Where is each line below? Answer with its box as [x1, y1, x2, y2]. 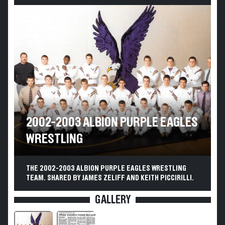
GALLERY [94, 194, 131, 206]
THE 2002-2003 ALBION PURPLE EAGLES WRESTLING [26, 164, 186, 172]
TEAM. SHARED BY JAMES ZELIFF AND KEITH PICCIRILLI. [26, 174, 194, 182]
